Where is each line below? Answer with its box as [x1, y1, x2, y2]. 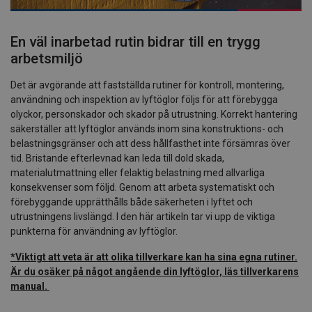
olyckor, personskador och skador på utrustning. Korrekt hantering [10, 108, 297, 120]
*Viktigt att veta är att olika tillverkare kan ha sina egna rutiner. [10, 251, 297, 263]
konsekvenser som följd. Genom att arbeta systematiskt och [10, 181, 274, 193]
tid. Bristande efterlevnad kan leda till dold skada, [10, 152, 224, 164]
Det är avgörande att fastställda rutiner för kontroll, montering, [10, 79, 284, 91]
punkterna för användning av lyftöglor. [10, 225, 178, 237]
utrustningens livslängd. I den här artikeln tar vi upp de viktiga [10, 210, 275, 222]
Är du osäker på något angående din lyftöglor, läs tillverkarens [10, 265, 299, 277]
